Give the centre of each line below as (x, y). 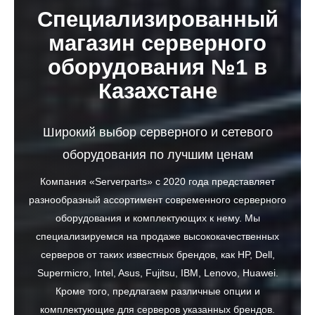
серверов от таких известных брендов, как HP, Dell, (157, 255)
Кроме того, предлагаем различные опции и (157, 292)
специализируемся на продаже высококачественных (157, 237)
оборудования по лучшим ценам (157, 155)
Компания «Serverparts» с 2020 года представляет (157, 182)
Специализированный (157, 20)
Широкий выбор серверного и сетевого (157, 133)
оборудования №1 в (157, 67)
